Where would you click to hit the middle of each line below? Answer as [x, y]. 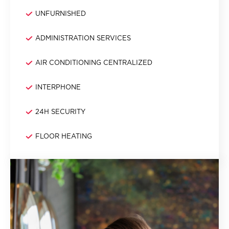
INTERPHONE [58, 87]
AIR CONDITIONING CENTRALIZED [94, 63]
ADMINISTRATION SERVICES [83, 38]
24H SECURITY [60, 112]
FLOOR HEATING [64, 136]
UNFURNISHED [61, 14]
